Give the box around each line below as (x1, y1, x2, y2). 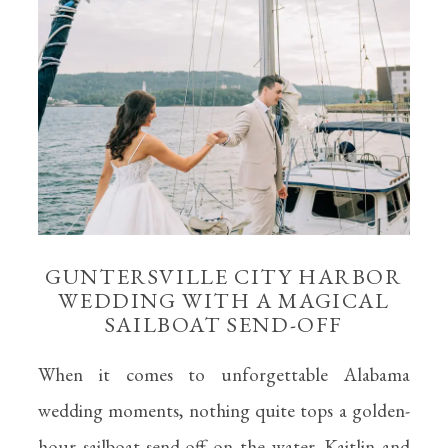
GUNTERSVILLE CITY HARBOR (45, 262, 403, 291)
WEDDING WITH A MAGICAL (58, 286, 390, 315)
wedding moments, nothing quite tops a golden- (38, 398, 410, 423)
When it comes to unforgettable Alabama (38, 362, 410, 387)
